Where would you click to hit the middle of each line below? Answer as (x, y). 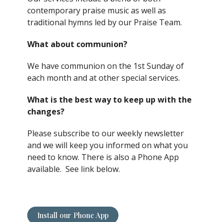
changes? (46, 112)
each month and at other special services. (104, 78)
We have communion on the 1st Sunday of (106, 66)
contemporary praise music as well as (97, 11)
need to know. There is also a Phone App (103, 157)
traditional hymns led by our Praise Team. (105, 23)
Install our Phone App (73, 215)
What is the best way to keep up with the (110, 100)
